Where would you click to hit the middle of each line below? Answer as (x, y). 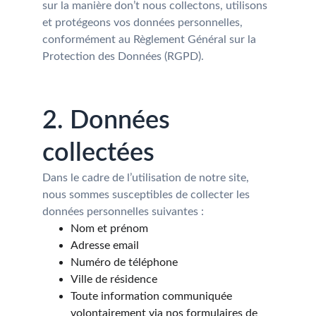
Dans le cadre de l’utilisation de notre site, (147, 178)
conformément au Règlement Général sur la (151, 39)
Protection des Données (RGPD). (123, 56)
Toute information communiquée (153, 296)
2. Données (109, 121)
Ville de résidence (114, 279)
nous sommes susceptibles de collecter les (147, 195)
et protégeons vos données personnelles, (144, 23)
